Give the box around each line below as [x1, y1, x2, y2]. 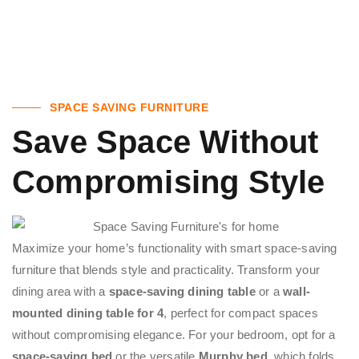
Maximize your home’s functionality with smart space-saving [12, 240, 337, 255]
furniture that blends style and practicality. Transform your [12, 262, 321, 276]
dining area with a [12, 284, 109, 298]
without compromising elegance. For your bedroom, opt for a [12, 327, 336, 341]
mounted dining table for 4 [12, 305, 164, 320]
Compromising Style [12, 164, 325, 200]
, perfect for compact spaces [163, 305, 318, 320]
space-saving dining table [108, 284, 256, 298]
